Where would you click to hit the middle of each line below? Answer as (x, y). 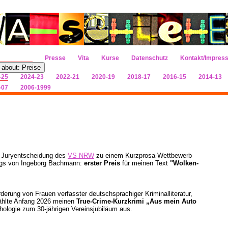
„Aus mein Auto (171, 201)
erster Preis (102, 163)
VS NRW (81, 155)
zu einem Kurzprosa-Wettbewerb (143, 155)
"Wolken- (184, 163)
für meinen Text (145, 163)
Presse (55, 58)
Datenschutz (150, 58)
